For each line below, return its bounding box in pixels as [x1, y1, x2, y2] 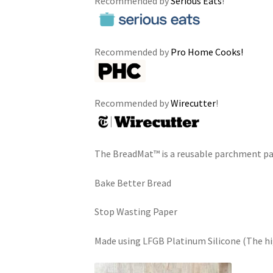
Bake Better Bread [94, 176, 171, 189]
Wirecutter [170, 97, 216, 110]
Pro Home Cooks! [170, 46, 243, 58]
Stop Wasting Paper [94, 205, 177, 218]
